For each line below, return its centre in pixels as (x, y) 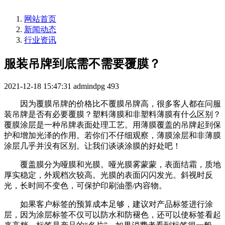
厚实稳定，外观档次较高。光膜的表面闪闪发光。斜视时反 (108, 175)
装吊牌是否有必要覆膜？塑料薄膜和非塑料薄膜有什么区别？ (113, 114)
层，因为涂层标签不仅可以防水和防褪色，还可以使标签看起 (113, 214)
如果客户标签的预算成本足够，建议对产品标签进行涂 (108, 204)
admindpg (89, 86)
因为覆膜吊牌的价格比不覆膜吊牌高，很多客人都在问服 (113, 103)
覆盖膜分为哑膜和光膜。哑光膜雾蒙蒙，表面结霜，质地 (113, 164)
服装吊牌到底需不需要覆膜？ (82, 64)
